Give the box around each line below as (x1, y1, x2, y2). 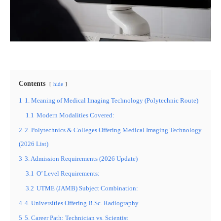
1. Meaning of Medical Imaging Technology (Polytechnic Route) (25, 97, 198, 104)
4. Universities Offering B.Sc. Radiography (25, 199, 139, 207)
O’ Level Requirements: (37, 170, 100, 177)
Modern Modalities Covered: (37, 111, 114, 119)
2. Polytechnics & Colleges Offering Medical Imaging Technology (25, 126, 202, 134)
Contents (19, 79, 45, 87)
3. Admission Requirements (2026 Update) (25, 155, 138, 162)
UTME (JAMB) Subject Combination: (37, 184, 138, 192)
